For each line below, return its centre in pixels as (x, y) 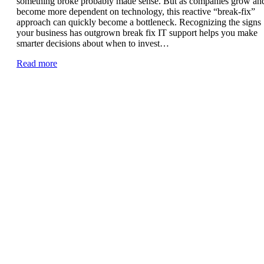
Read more (37, 63)
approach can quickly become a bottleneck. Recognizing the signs (139, 22)
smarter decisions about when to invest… (93, 43)
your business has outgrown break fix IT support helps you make (137, 32)
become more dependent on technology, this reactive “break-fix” (136, 11)
